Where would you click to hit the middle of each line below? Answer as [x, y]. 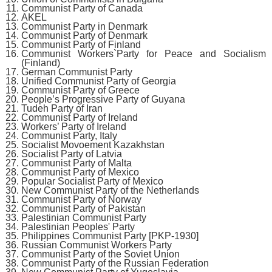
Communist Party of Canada [82, 8]
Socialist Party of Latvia [72, 154]
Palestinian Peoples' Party [78, 227]
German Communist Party [77, 72]
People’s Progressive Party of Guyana [103, 100]
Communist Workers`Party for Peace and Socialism [144, 54]
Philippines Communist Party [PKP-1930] [110, 236]
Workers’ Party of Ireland [74, 127]
